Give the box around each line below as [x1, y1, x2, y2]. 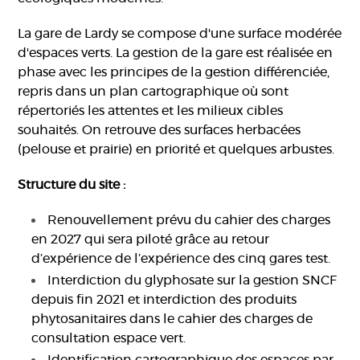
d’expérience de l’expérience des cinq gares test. [31, 252, 331, 266]
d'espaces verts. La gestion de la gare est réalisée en [18, 47, 333, 60]
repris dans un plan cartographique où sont [18, 85, 289, 99]
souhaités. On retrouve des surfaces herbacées [18, 124, 301, 137]
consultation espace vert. [31, 332, 186, 346]
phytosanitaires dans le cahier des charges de [31, 313, 313, 326]
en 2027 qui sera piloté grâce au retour [31, 233, 270, 247]
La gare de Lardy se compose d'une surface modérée [18, 27, 342, 41]
